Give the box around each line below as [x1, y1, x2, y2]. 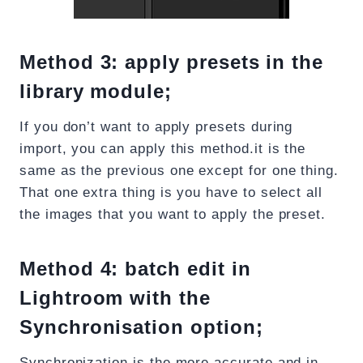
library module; [19, 80, 173, 103]
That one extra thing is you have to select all [19, 185, 323, 201]
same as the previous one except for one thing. [19, 163, 340, 179]
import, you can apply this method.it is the [19, 141, 306, 157]
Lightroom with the [19, 287, 211, 310]
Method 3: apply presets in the [19, 51, 324, 74]
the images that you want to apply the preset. [19, 207, 327, 223]
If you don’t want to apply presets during [19, 119, 293, 135]
